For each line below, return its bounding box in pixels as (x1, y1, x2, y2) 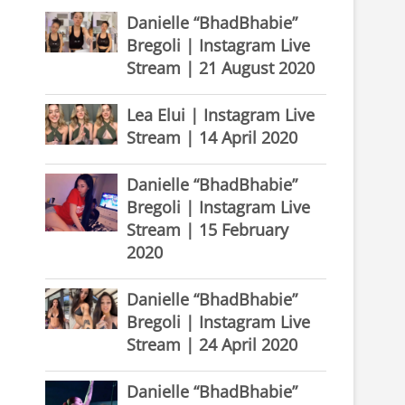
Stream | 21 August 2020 (127, 57, 315, 79)
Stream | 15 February (127, 219, 288, 240)
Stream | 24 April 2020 (127, 334, 297, 355)
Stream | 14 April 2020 (127, 127, 297, 148)
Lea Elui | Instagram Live (127, 104, 315, 126)
